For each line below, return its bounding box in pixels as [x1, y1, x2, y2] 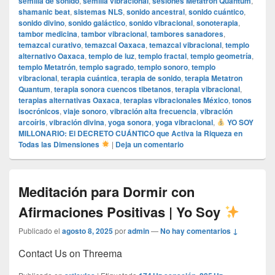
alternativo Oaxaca [18, 50, 85, 62]
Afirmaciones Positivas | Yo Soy [18, 202, 224, 222]
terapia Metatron [185, 72, 242, 84]
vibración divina [49, 117, 104, 128]
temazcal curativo [18, 39, 81, 51]
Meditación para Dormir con [18, 182, 195, 202]
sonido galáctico [68, 17, 125, 29]
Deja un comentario [115, 139, 184, 150]
